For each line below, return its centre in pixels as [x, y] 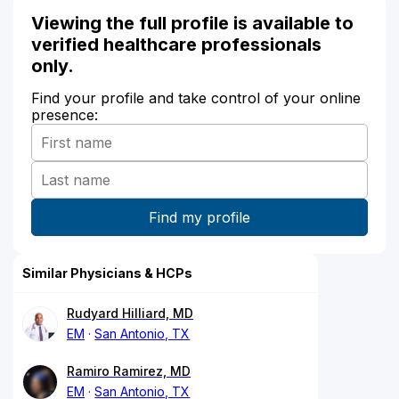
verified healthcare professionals [176, 44]
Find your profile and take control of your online [196, 98]
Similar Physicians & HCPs [107, 273]
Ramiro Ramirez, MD [129, 370]
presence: [65, 114]
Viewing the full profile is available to [192, 23]
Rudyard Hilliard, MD [130, 313]
